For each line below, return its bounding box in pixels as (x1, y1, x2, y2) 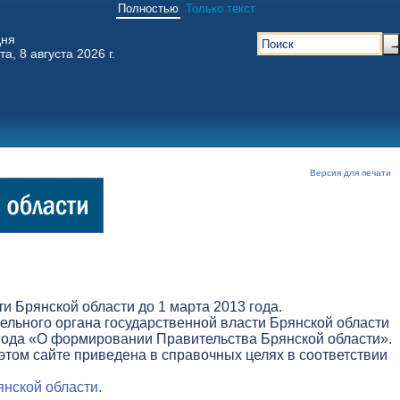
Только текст (186, 2, 255, 15)
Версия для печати (310, 168, 391, 178)
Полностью (118, 2, 179, 15)
